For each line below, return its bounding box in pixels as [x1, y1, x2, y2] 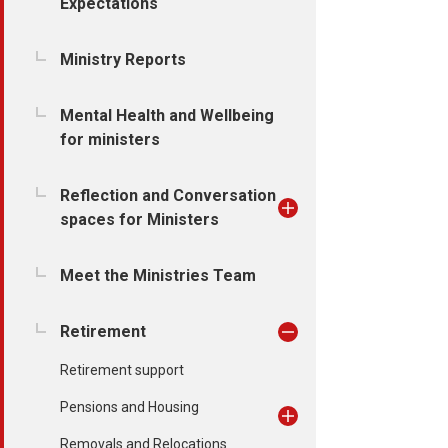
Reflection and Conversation [60, 186, 276, 205]
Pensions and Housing [60, 399, 199, 415]
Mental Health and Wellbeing [60, 106, 274, 125]
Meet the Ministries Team [60, 266, 256, 285]
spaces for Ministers [60, 210, 219, 229]
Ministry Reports [60, 50, 186, 69]
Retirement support [60, 362, 184, 378]
